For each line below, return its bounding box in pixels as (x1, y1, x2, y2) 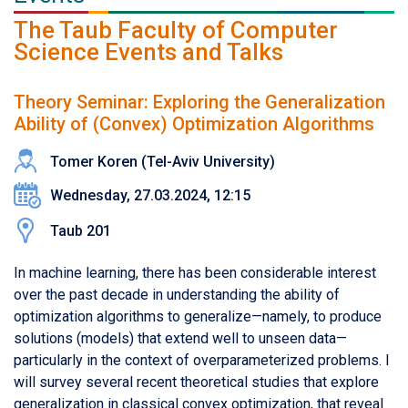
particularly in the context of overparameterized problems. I (14, 351, 390, 369)
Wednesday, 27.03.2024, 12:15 (50, 186, 250, 204)
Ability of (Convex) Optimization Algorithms (14, 112, 374, 135)
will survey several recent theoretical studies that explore (14, 372, 379, 391)
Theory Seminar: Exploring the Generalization (14, 90, 385, 113)
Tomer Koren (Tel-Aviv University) (50, 152, 275, 170)
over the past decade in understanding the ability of (14, 285, 340, 303)
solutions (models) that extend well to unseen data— (14, 329, 347, 347)
